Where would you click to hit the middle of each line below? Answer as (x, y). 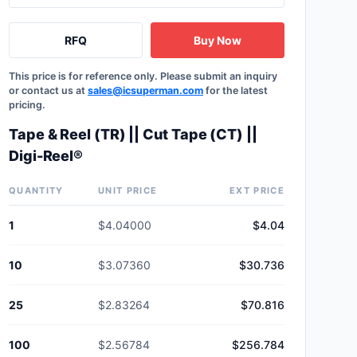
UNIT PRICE (128, 190)
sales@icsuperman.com (145, 90)
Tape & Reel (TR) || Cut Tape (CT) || (133, 134)
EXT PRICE (257, 190)
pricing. (27, 105)
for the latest (235, 90)
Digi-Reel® (46, 156)
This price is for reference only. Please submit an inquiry (143, 76)
